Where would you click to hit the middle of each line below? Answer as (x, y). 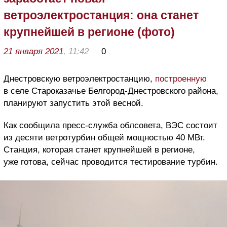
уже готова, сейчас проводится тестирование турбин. (111, 162)
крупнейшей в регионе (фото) (89, 32)
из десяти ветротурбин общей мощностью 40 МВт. (104, 137)
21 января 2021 (33, 51)
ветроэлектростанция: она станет (101, 15)
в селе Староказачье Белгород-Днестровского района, (111, 91)
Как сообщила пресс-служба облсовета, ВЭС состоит (110, 125)
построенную (181, 79)
